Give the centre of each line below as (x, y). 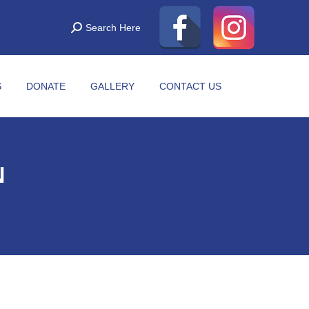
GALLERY (112, 86)
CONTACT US (190, 86)
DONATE (46, 86)
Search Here (113, 28)
